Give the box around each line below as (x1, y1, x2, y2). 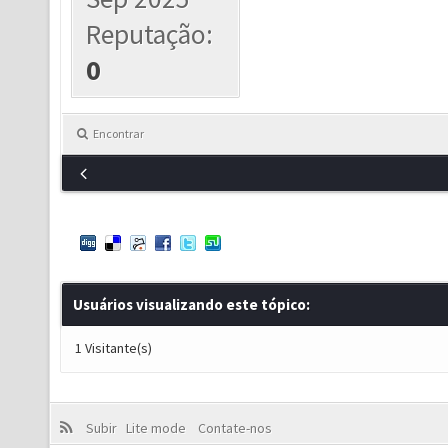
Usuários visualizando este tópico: (73, 295, 310, 314)
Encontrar (93, 126, 144, 142)
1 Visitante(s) (75, 339, 152, 357)
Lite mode (125, 419, 192, 437)
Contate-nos (194, 419, 272, 437)
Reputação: (86, 17, 214, 53)
